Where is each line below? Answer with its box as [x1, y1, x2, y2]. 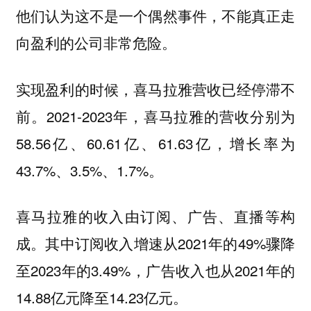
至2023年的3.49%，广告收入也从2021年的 [15, 260, 296, 281]
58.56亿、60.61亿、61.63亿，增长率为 [15, 132, 296, 153]
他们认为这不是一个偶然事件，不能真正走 [15, 5, 296, 26]
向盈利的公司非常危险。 [15, 32, 176, 53]
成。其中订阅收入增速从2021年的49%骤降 [15, 233, 296, 254]
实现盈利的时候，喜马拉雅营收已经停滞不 [15, 78, 296, 99]
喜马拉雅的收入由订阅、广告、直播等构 [15, 205, 296, 227]
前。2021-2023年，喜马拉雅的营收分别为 [15, 105, 296, 126]
